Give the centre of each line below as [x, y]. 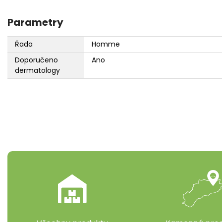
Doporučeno [36, 60]
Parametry [35, 23]
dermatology [37, 71]
